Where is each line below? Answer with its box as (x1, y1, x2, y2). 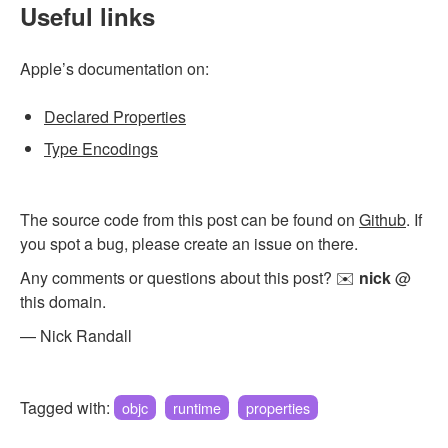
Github (359, 207, 406, 231)
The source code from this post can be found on (20, 207, 359, 231)
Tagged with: (20, 395, 114, 419)
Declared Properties (44, 104, 186, 128)
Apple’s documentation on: (20, 56, 209, 80)
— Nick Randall (20, 323, 132, 347)
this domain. (20, 289, 106, 313)
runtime (173, 396, 221, 418)
